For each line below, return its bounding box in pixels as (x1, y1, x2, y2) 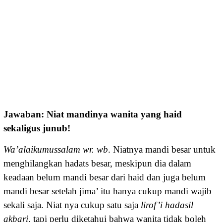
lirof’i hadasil (141, 199, 193, 210)
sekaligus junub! (3, 122, 70, 133)
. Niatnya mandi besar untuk (108, 144, 216, 155)
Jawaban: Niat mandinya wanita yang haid (3, 109, 182, 119)
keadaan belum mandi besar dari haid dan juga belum (3, 171, 206, 182)
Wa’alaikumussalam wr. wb (3, 144, 108, 155)
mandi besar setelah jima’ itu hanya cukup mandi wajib (3, 185, 212, 196)
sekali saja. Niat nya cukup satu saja (3, 199, 141, 210)
